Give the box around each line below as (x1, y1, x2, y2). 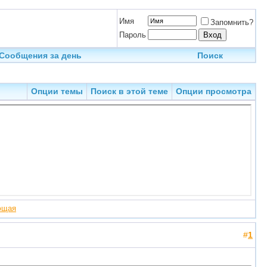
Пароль (119, 30, 146, 39)
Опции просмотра (176, 86, 252, 96)
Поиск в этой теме (91, 86, 168, 96)
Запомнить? (210, 18, 253, 27)
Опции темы (31, 86, 83, 96)
